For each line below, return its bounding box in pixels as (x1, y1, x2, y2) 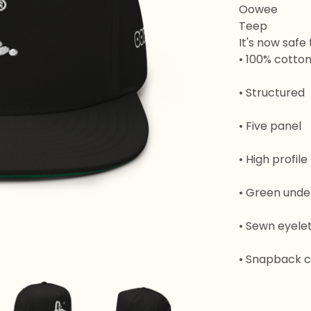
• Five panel (239, 118, 301, 134)
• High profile (239, 151, 308, 167)
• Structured (239, 85, 305, 101)
